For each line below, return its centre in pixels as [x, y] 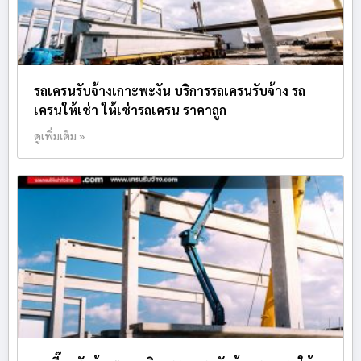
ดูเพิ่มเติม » [60, 136]
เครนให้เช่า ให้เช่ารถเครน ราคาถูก [130, 110]
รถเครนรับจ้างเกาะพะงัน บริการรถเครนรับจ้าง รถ [170, 91]
